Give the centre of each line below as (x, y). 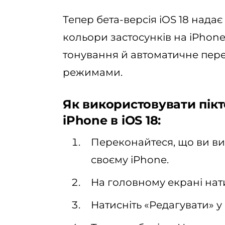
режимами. (93, 72)
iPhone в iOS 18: (112, 120)
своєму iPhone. (130, 160)
